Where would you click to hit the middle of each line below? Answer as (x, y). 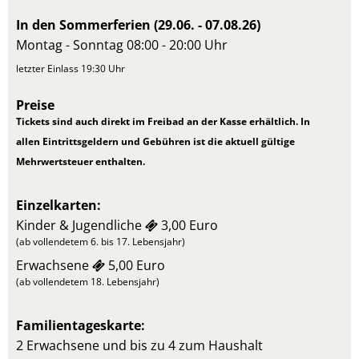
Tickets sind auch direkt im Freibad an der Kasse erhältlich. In (163, 121)
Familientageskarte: (81, 325)
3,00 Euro (190, 225)
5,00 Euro (135, 265)
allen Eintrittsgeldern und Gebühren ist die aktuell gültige (155, 141)
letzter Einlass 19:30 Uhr (72, 69)
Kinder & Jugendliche (79, 225)
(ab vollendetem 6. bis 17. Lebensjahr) (101, 242)
